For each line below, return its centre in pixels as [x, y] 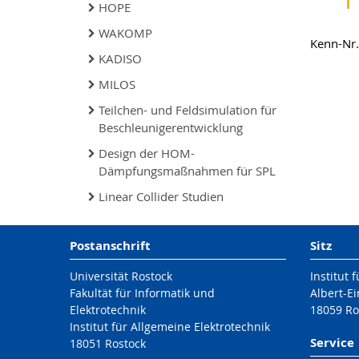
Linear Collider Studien [161, 196]
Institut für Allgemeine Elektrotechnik [170, 327]
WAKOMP [125, 33]
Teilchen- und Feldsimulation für [188, 110]
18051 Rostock [108, 343]
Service [332, 343]
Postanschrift [110, 246]
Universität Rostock [121, 276]
